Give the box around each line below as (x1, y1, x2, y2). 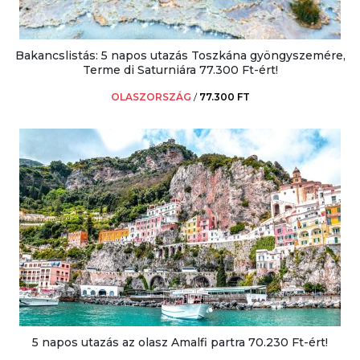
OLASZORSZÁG (110, 90, 191, 103)
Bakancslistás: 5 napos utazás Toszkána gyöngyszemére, (14, 47, 346, 63)
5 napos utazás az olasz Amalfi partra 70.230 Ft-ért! (32, 334, 328, 350)
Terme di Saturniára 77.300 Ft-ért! (82, 62, 278, 77)
